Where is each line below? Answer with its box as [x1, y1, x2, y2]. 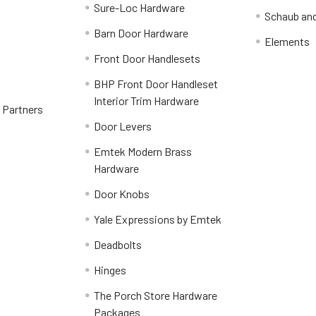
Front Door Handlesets [94, 51, 201, 66]
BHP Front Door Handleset [94, 77, 219, 91]
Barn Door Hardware [94, 26, 189, 40]
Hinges [94, 263, 127, 277]
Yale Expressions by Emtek [94, 212, 222, 226]
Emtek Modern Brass [94, 145, 193, 159]
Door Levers [94, 119, 152, 133]
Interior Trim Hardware [94, 94, 200, 108]
